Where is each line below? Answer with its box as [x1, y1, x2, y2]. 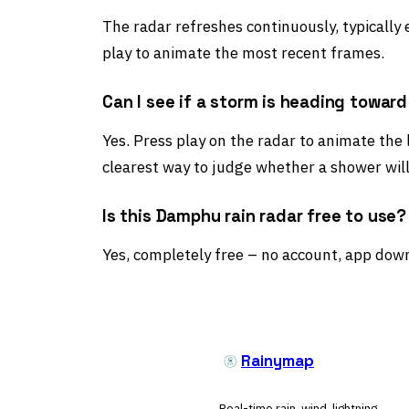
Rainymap [241, 351, 314, 372]
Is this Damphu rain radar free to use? [102, 204, 407, 226]
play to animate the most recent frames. [102, 42, 384, 63]
